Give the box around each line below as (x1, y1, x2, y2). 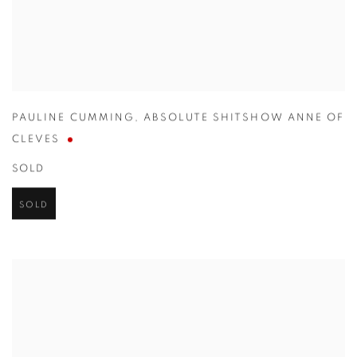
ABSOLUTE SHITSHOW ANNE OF (143, 113, 345, 124)
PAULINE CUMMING (12, 113, 135, 124)
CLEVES (12, 135, 61, 146)
